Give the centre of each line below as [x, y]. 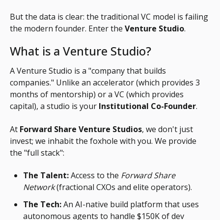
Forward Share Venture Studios [81, 129]
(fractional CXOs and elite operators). [124, 187]
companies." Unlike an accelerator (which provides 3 [105, 83]
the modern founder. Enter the [67, 28]
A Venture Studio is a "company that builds [88, 71]
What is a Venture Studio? [81, 51]
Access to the [95, 175]
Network [39, 187]
